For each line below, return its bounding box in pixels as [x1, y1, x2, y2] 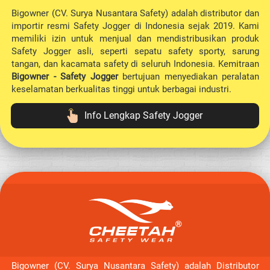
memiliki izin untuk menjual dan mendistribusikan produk [11, 33, 259, 45]
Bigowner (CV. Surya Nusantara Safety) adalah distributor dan [11, 8, 259, 19]
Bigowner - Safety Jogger [11, 71, 118, 83]
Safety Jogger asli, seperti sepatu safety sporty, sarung [11, 46, 259, 57]
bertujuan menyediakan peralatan [118, 71, 259, 83]
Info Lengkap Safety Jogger [84, 110, 202, 122]
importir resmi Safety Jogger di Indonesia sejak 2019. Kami [11, 20, 259, 32]
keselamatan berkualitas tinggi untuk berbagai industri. [11, 84, 231, 95]
